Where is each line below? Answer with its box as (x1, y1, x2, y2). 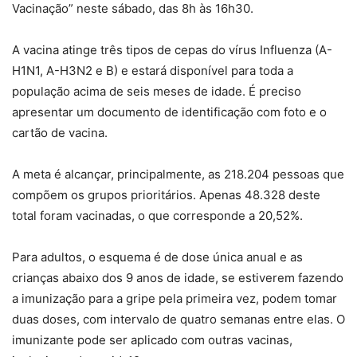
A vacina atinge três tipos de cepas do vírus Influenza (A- (12, 42, 332, 58)
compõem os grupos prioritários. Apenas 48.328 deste (12, 187, 320, 203)
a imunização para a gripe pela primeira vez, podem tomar (12, 291, 337, 307)
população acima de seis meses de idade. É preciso (12, 84, 301, 100)
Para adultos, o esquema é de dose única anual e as (12, 249, 303, 265)
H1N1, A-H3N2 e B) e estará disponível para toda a (12, 63, 293, 79)
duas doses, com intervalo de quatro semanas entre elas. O (12, 312, 345, 328)
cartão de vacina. (12, 125, 108, 141)
